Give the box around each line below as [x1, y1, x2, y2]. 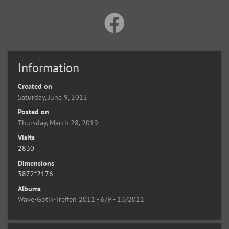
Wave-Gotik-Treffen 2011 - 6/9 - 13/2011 [18, 194, 144, 204]
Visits [18, 132, 35, 142]
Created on [18, 81, 52, 91]
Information [18, 59, 79, 76]
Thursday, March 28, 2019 [18, 118, 98, 127]
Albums [18, 184, 41, 193]
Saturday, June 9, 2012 [18, 92, 87, 102]
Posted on [18, 107, 49, 117]
